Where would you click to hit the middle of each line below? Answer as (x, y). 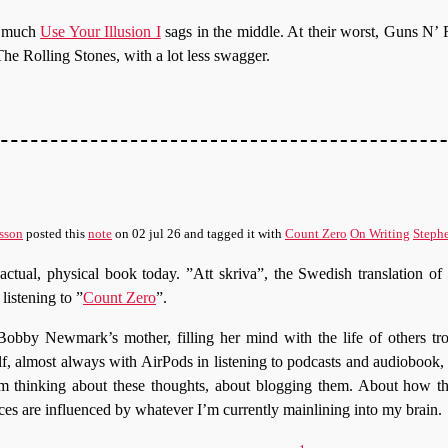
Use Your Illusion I (100, 31)
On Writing (380, 234)
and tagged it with (233, 234)
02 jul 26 (156, 234)
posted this (55, 234)
